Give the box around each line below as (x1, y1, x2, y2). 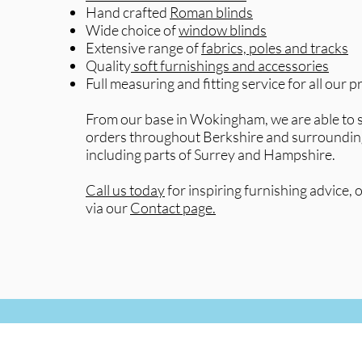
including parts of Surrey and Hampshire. (86, 145, 335, 163)
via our (86, 199, 130, 217)
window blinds (179, 21, 267, 39)
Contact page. (130, 199, 216, 217)
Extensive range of (86, 39, 201, 57)
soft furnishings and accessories (131, 57, 329, 74)
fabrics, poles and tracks (201, 39, 348, 57)
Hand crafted (86, 3, 170, 21)
